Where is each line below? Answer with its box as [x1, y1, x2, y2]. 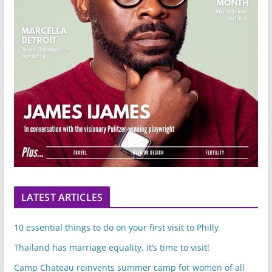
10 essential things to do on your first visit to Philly [13, 221, 219, 233]
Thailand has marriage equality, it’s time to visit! [13, 241, 209, 253]
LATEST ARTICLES [21, 190, 103, 204]
